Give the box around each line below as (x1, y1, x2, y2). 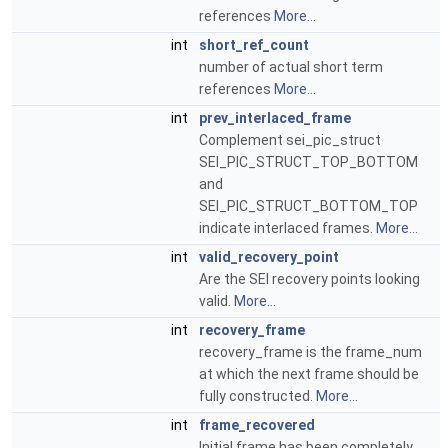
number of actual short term (199, 59, 383, 75)
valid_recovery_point (199, 249, 339, 265)
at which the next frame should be (199, 366, 419, 382)
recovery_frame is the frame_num (199, 344, 422, 360)
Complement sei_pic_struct (199, 132, 381, 148)
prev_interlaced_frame (199, 110, 351, 126)
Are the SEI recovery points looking (199, 271, 420, 287)
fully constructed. (199, 388, 316, 404)
